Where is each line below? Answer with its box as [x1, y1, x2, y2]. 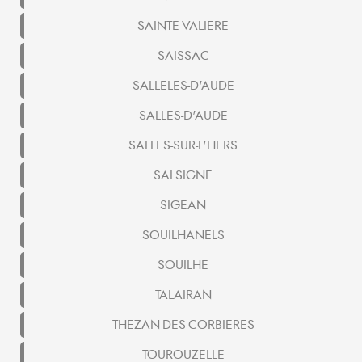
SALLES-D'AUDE [138, 107, 228, 125]
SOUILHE [158, 256, 208, 275]
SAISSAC [157, 47, 209, 65]
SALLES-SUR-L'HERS [128, 137, 238, 155]
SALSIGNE [154, 166, 213, 185]
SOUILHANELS [141, 226, 225, 245]
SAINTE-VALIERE [137, 17, 229, 36]
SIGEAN [160, 196, 206, 215]
